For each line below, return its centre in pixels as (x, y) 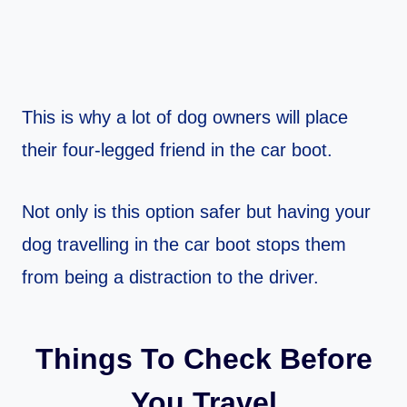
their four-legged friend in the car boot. (177, 150)
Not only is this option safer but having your (196, 212)
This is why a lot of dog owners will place (185, 118)
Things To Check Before (203, 359)
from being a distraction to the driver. (170, 278)
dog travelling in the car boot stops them (184, 245)
